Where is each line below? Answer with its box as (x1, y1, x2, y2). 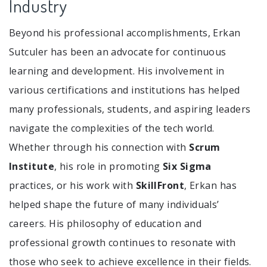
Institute (9, 159, 55, 173)
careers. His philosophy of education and (9, 216, 202, 230)
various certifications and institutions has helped (9, 83, 240, 97)
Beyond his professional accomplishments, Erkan (9, 26, 241, 39)
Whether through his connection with (9, 140, 190, 154)
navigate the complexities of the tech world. (9, 121, 215, 135)
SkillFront (135, 178, 185, 192)
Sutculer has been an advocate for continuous (9, 45, 226, 58)
